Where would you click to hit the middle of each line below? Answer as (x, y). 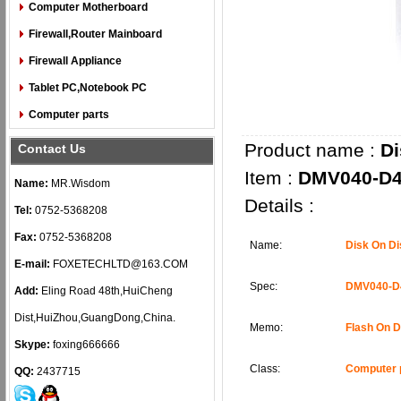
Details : (279, 205)
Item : (271, 178)
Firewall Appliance (75, 61)
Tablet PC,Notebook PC (88, 88)
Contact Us (52, 149)
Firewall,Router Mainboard (95, 34)
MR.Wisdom (79, 183)
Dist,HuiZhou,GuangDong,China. (95, 318)
